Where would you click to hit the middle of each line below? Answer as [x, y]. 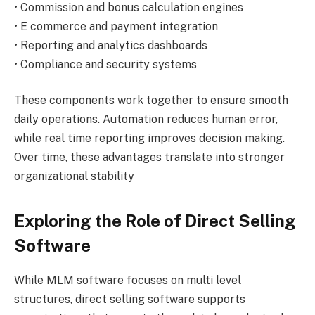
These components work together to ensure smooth [151, 101]
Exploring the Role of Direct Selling [155, 220]
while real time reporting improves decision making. [149, 139]
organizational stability [74, 176]
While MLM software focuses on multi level [128, 280]
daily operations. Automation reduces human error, [146, 120]
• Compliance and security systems [105, 64]
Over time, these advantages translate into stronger [149, 157]
